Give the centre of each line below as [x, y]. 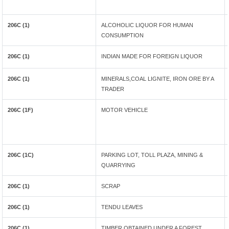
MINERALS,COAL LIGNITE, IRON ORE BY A [158, 79]
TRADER [113, 89]
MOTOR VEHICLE [125, 110]
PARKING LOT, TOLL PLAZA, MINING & [152, 155]
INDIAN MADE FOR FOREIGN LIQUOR [152, 56]
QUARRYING [119, 165]
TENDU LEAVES [122, 207]
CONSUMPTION [123, 35]
